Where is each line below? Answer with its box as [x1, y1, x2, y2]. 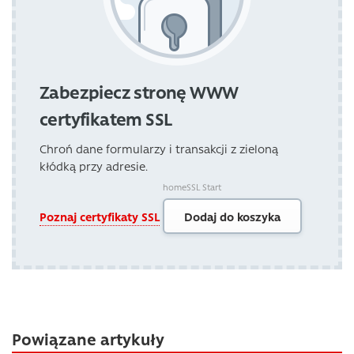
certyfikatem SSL [40, 107, 172, 130]
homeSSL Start [163, 181, 221, 194]
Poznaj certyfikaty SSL [40, 208, 160, 224]
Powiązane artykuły [12, 328, 164, 349]
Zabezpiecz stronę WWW [40, 81, 239, 104]
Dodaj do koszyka [184, 208, 281, 224]
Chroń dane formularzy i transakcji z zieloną [40, 141, 278, 157]
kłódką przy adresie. [40, 158, 148, 175]
